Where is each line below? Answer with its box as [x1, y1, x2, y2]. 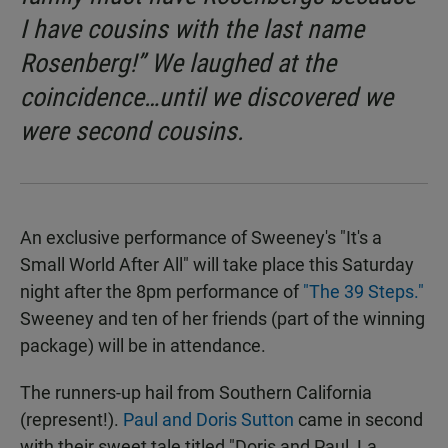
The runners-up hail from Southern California [20, 382, 372, 404]
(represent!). [20, 409, 123, 431]
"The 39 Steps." [303, 281, 424, 303]
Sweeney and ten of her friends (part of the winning [20, 308, 425, 330]
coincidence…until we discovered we [20, 82, 393, 113]
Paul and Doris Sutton [123, 409, 294, 431]
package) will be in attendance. [20, 335, 266, 357]
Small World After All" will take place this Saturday [20, 254, 414, 276]
